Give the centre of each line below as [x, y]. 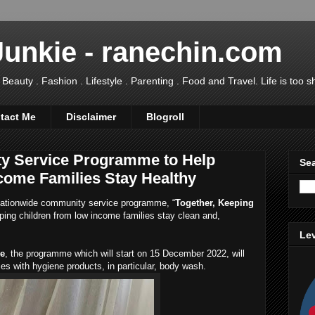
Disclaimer [91, 117]
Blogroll [165, 117]
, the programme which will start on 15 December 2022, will [125, 253]
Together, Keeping [214, 202]
